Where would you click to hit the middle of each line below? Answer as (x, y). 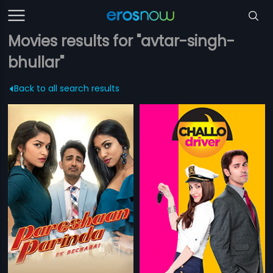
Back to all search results (67, 88)
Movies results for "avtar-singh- (122, 41)
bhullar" (36, 62)
